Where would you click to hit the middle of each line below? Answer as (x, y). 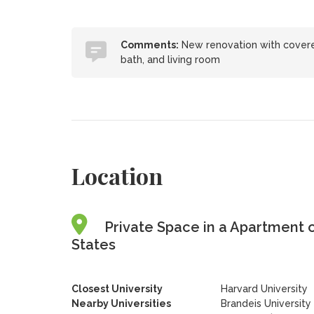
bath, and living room (170, 60)
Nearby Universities (121, 303)
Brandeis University (266, 303)
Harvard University (264, 289)
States (93, 245)
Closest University (117, 289)
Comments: (149, 45)
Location (117, 176)
